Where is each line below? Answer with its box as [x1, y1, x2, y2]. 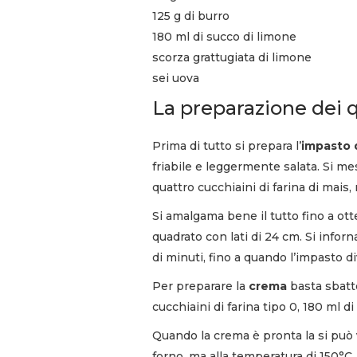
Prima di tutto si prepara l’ [152, 138, 301, 153]
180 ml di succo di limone [152, 29, 296, 44]
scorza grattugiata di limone [152, 49, 312, 65]
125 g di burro [152, 8, 229, 23]
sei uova [152, 70, 199, 85]
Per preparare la [152, 278, 249, 293]
